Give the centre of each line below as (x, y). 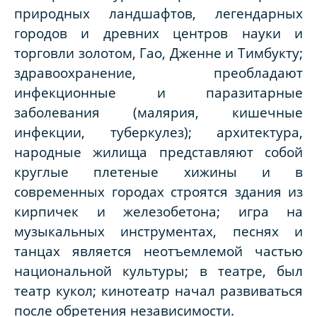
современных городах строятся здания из (158, 192)
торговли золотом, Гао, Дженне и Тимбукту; (158, 53)
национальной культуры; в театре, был (158, 271)
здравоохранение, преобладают (158, 73)
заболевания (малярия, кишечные (158, 113)
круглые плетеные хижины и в (158, 172)
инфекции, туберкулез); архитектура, (158, 132)
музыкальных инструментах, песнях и (158, 231)
